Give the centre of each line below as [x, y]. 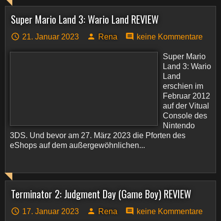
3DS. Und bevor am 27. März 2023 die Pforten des [98, 135]
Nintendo [179, 126]
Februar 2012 [186, 96]
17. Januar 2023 [51, 211]
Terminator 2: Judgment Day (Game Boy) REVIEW [101, 194]
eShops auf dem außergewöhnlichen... [77, 145]
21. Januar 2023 [51, 37]
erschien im [183, 86]
